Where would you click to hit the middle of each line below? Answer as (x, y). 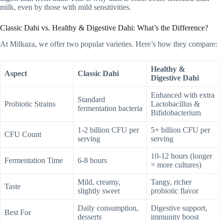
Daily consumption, (108, 208)
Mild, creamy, (99, 182)
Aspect (16, 73)
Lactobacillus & (175, 104)
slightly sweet (99, 191)
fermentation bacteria (110, 108)
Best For (18, 212)
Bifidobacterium (176, 112)
